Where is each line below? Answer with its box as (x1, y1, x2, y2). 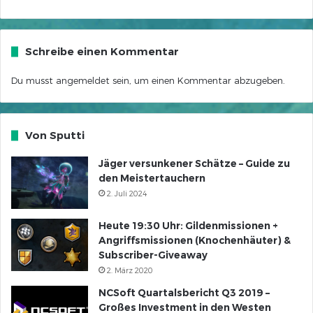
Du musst (11, 75, 56, 86)
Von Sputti (25, 129, 85, 142)
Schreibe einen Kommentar (25, 45, 179, 58)
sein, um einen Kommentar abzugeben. (110, 75, 285, 86)
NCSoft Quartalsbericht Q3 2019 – (99, 286, 270, 299)
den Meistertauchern (99, 172, 205, 184)
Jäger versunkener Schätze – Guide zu (99, 157, 290, 170)
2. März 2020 (107, 265, 153, 275)
